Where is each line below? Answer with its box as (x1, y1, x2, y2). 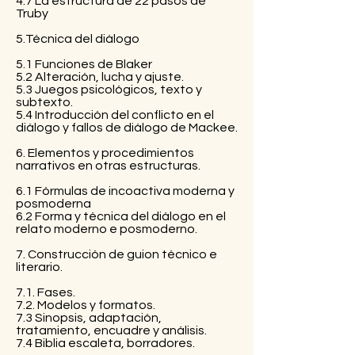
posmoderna (16, 197, 91, 210)
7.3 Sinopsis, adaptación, (16, 311, 162, 324)
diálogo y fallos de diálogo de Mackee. (16, 120, 238, 134)
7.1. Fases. (16, 285, 75, 299)
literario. (16, 260, 63, 273)
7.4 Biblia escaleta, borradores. (16, 336, 195, 349)
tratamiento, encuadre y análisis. (16, 323, 207, 337)
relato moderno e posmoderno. (16, 222, 197, 235)
